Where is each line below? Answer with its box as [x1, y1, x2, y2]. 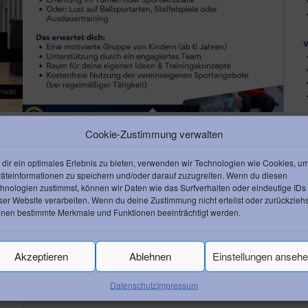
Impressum [156, 278, 198, 290]
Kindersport [36, 123, 82, 137]
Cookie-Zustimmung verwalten [85, 126, 223, 140]
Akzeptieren [14, 248, 69, 263]
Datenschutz [109, 278, 157, 290]
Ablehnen [129, 248, 172, 263]
